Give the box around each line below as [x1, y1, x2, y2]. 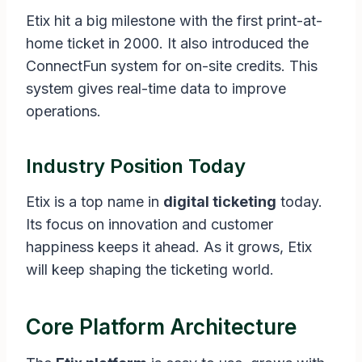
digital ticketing [163, 193, 276, 211]
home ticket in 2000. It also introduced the [26, 35, 309, 53]
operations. [26, 103, 101, 120]
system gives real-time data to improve [26, 80, 286, 98]
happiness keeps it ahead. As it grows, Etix [26, 238, 312, 256]
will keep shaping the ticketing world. [26, 261, 274, 279]
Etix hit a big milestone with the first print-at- [26, 12, 322, 30]
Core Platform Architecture [26, 314, 297, 340]
